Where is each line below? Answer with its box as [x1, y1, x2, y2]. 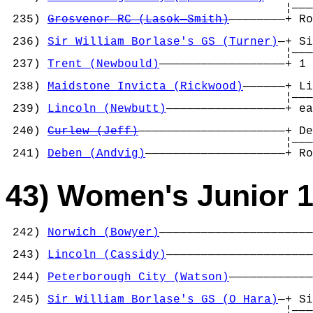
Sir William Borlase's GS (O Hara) [48, 293, 278, 306]
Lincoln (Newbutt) [48, 103, 166, 116]
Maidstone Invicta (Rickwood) [48, 80, 243, 94]
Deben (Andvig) [48, 147, 145, 161]
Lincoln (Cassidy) [48, 248, 166, 261]
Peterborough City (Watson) [48, 270, 229, 284]
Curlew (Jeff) [48, 125, 138, 138]
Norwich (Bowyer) [48, 226, 159, 239]
